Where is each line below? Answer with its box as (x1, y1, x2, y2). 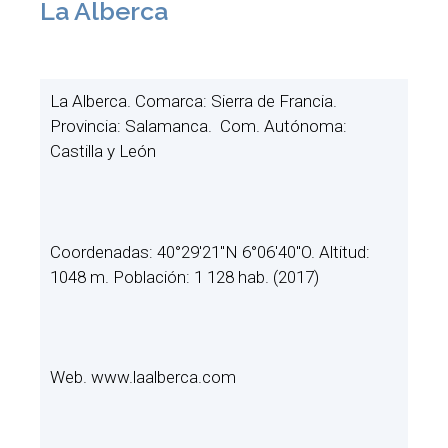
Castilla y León (50, 141, 156, 162)
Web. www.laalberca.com (50, 367, 236, 388)
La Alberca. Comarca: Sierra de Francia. (50, 91, 337, 112)
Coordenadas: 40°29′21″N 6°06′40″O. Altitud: (50, 241, 370, 262)
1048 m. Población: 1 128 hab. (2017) (50, 266, 319, 287)
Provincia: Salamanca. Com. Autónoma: (50, 116, 347, 137)
